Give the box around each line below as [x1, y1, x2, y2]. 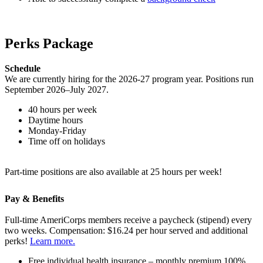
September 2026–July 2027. [5, 84, 109, 95]
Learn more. [30, 235, 75, 246]
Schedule [5, 63, 41, 73]
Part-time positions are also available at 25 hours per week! [5, 166, 222, 177]
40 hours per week [28, 104, 97, 114]
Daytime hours [28, 114, 83, 125]
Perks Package [5, 35, 93, 51]
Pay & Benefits [5, 193, 64, 204]
